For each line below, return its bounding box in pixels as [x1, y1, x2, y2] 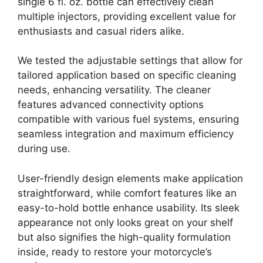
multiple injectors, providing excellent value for [18, 10, 236, 22]
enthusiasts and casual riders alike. [18, 25, 184, 37]
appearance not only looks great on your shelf [18, 216, 233, 228]
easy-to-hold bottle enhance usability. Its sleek [18, 201, 240, 214]
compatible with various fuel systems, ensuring [18, 113, 239, 125]
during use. [18, 143, 70, 154]
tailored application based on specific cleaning [18, 69, 236, 81]
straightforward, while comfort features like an [18, 187, 237, 199]
